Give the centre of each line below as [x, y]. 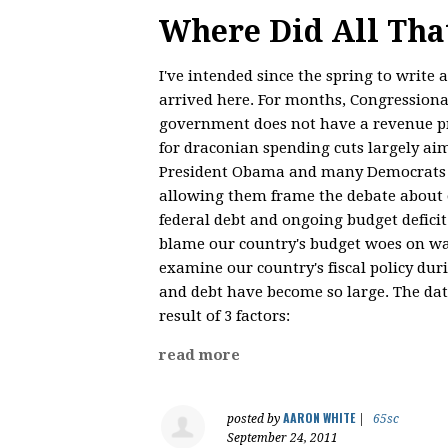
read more [199, 354]
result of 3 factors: [224, 315]
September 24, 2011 [282, 437]
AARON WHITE [319, 417]
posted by [255, 418]
